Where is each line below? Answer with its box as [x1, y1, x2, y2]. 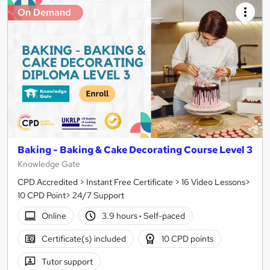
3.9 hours [102, 210, 140, 222]
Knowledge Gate [17, 159, 80, 170]
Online [41, 210, 66, 222]
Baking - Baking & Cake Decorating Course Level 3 [17, 143, 253, 157]
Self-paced [142, 210, 186, 222]
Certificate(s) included [41, 233, 126, 245]
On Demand [17, 6, 71, 19]
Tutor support [41, 256, 93, 268]
